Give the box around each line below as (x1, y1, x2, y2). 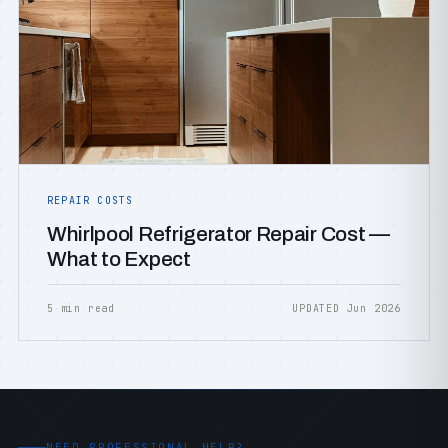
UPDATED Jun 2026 (292, 302, 401, 315)
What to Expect (47, 248, 191, 270)
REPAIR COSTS (47, 194, 134, 207)
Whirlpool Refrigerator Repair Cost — (47, 223, 390, 245)
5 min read (47, 302, 115, 315)
